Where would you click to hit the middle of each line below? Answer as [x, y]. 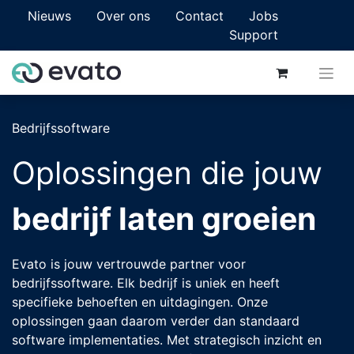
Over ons [123, 16]
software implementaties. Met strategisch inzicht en [167, 340]
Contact [200, 16]
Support [254, 35]
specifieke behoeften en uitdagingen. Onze [140, 302]
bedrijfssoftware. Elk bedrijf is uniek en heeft [146, 283]
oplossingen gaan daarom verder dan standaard [156, 321]
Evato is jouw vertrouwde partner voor [129, 264]
